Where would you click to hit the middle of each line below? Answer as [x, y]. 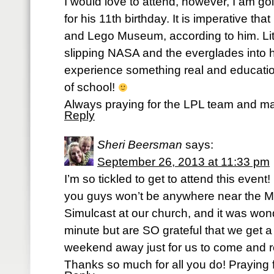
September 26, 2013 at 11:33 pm [183, 162]
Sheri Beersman [140, 145]
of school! [91, 87]
